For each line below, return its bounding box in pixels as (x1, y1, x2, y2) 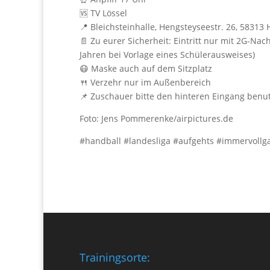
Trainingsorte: (80, 250, 150, 265)
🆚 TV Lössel (80, 7, 127, 19)
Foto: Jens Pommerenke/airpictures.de (80, 113, 233, 124)
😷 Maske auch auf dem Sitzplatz (80, 63, 212, 74)
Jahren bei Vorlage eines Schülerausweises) (80, 49, 255, 60)
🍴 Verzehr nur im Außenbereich (80, 77, 211, 88)
